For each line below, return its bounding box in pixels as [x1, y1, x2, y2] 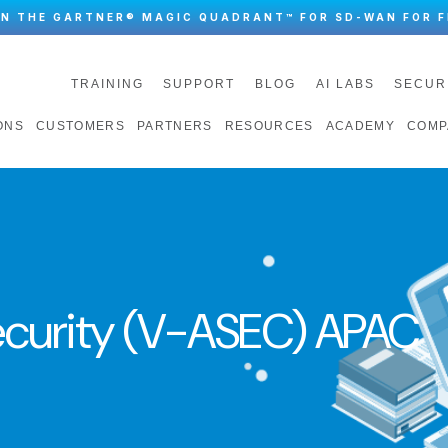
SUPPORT [163, 76, 236, 91]
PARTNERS [136, 119, 213, 133]
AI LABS [315, 76, 375, 91]
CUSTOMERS [35, 119, 125, 133]
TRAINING [70, 76, 144, 91]
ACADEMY [325, 119, 395, 133]
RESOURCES [224, 119, 314, 133]
